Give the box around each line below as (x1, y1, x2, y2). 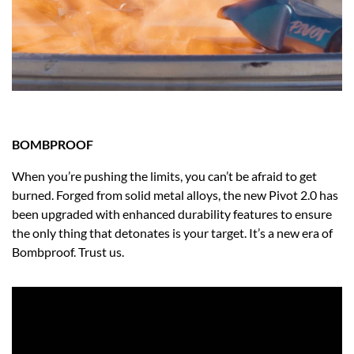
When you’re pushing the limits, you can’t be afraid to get (12, 168, 317, 183)
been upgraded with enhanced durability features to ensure (12, 205, 332, 221)
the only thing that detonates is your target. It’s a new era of (12, 224, 333, 240)
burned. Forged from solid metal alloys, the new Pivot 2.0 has (12, 186, 338, 202)
